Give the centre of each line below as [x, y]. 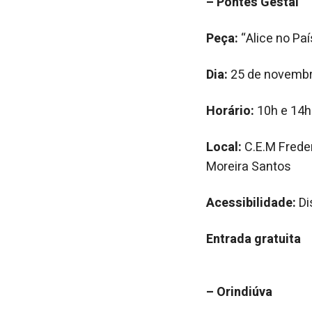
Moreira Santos [249, 167]
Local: [224, 147]
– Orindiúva [239, 292]
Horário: [232, 111]
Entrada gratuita [253, 239]
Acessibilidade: [251, 203]
